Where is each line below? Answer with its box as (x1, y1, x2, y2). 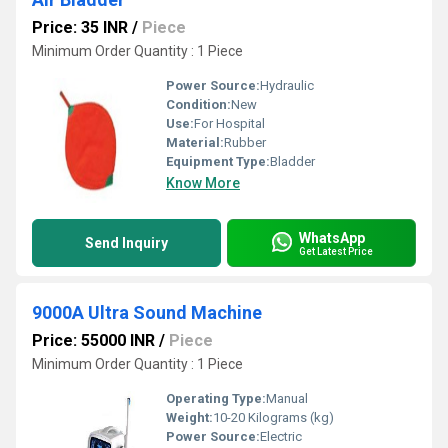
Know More (166, 175, 240, 191)
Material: (166, 135, 224, 150)
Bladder (270, 154, 315, 169)
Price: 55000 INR (32, 331, 155, 350)
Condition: (166, 97, 231, 112)
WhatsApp (299, 229, 365, 246)
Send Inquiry (85, 235, 168, 251)
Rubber (224, 135, 266, 150)
